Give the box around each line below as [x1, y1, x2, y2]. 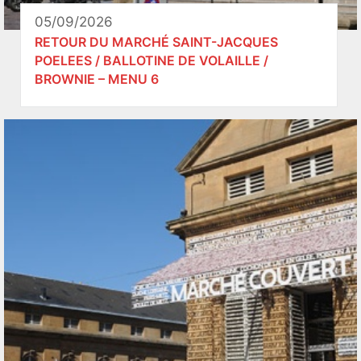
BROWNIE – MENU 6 [35, 70, 159, 87]
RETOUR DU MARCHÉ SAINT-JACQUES [35, 33, 278, 50]
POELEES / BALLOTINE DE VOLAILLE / [35, 52, 268, 68]
